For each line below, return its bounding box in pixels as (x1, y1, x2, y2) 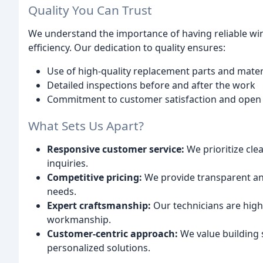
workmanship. (47, 213, 111, 226)
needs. (47, 184, 76, 198)
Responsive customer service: (47, 142, 184, 156)
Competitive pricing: (47, 170, 142, 184)
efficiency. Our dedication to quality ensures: (28, 41, 225, 54)
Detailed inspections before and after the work (47, 78, 255, 92)
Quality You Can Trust (28, 1, 152, 18)
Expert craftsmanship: (47, 198, 151, 212)
